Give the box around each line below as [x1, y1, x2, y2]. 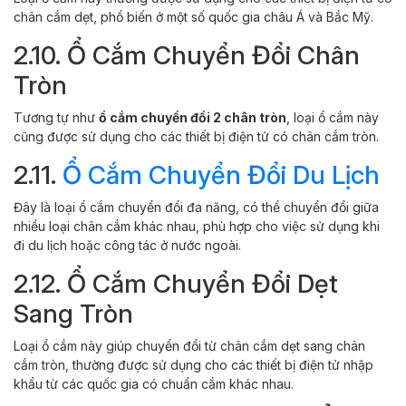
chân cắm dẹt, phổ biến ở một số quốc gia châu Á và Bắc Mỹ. [14, 8, 373, 24]
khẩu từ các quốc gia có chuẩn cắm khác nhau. [14, 375, 294, 391]
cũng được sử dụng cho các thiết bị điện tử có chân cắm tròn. [14, 128, 379, 144]
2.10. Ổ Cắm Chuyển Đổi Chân [14, 39, 360, 71]
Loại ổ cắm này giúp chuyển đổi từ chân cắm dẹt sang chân [14, 337, 365, 353]
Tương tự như [14, 109, 99, 125]
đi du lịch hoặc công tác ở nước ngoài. [14, 237, 241, 253]
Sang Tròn [14, 297, 133, 329]
